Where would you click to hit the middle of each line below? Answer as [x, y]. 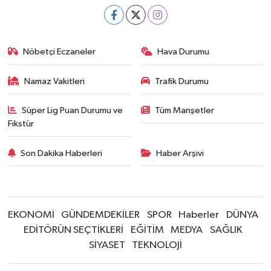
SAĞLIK [226, 230]
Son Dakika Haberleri [62, 153]
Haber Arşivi [180, 153]
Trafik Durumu [182, 81]
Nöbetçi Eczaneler [60, 52]
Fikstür [21, 124]
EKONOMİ [31, 215]
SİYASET [107, 246]
